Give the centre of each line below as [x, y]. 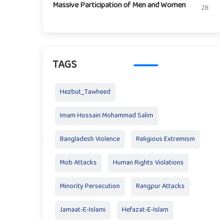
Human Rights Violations [148, 163]
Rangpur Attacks [160, 186]
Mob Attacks [78, 163]
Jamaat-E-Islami [83, 210]
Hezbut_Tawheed [85, 92]
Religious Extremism [165, 139]
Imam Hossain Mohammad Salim [107, 116]
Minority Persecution [90, 186]
